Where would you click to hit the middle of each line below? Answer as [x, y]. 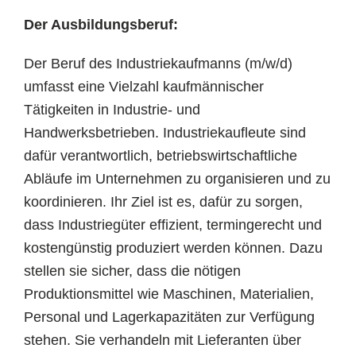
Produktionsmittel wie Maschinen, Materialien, [169, 294]
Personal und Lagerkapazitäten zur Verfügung [169, 317]
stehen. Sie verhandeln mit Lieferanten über [163, 340]
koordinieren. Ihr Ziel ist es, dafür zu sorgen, [163, 202]
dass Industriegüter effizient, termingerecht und [173, 225]
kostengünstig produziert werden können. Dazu [173, 248]
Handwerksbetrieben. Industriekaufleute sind [165, 133]
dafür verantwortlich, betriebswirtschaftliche [161, 156]
